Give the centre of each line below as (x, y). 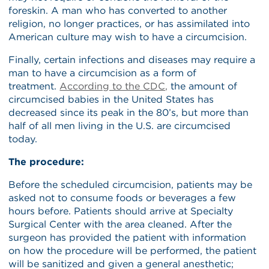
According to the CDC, (114, 86)
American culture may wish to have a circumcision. (128, 37)
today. (23, 139)
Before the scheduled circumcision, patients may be (131, 184)
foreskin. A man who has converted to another (118, 10)
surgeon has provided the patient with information (128, 237)
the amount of (203, 86)
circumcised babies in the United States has (111, 99)
